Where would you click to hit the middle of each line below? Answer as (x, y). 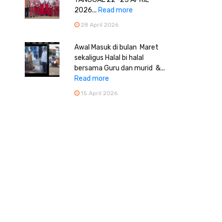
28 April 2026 (99, 25)
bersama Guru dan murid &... (119, 68)
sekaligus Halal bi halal (109, 58)
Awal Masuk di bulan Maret (116, 47)
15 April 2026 (98, 93)
